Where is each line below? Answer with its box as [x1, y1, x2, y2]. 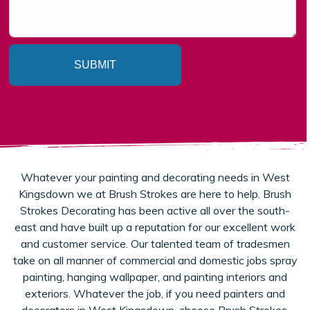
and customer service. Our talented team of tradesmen [20, 237, 290, 250]
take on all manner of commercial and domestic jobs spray [12, 253, 298, 267]
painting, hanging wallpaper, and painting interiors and [23, 270, 287, 284]
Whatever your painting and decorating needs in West [20, 170, 290, 184]
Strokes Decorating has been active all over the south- [20, 203, 290, 217]
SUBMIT [73, 59, 116, 71]
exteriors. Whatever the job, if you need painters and [25, 286, 285, 300]
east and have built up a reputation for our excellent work [15, 220, 295, 234]
